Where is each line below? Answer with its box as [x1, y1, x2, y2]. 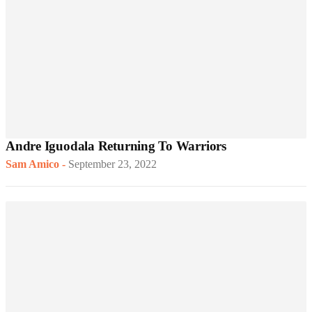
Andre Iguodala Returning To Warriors [6, 139, 226, 154]
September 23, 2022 [68, 158, 157, 171]
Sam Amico [6, 158, 59, 171]
